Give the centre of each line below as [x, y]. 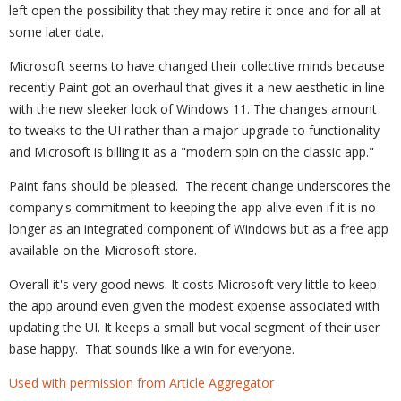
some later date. [56, 32]
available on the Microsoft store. [103, 250]
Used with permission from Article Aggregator [141, 383]
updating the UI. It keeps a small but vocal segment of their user [194, 327]
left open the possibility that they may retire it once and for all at [195, 10]
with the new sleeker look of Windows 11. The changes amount [193, 109]
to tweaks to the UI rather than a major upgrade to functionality [194, 130]
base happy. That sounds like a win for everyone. [152, 349]
